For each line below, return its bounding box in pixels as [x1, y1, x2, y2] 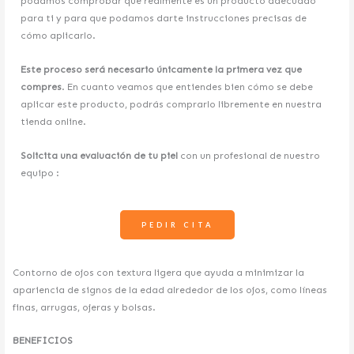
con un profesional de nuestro [178, 149, 321, 161]
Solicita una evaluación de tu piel [21, 149, 179, 161]
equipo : [21, 167, 60, 179]
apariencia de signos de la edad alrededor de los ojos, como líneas [13, 284, 328, 296]
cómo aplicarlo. [21, 30, 96, 42]
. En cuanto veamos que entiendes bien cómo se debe [62, 81, 314, 93]
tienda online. [21, 116, 87, 128]
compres [21, 81, 62, 93]
